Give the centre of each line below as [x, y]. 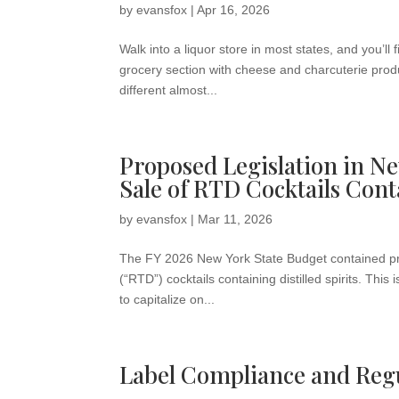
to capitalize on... [167, 299]
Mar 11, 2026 [236, 219]
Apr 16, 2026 [234, 10]
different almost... [169, 90]
